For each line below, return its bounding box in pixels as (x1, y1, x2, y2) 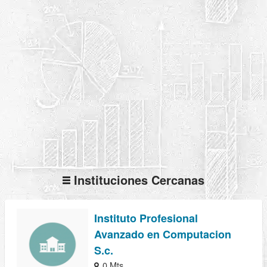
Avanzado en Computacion (94, 226, 231, 242)
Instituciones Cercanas (70, 170, 204, 188)
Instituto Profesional (94, 210, 198, 226)
